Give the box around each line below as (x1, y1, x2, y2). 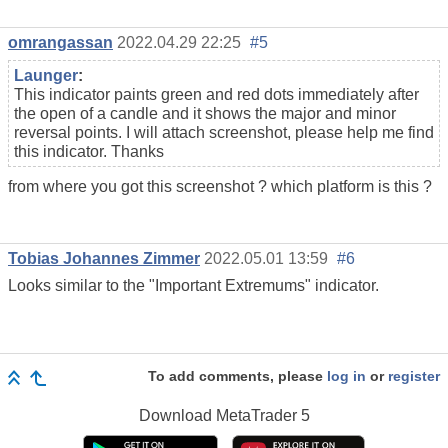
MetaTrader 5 (215, 406, 310, 424)
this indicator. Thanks (14, 143, 168, 161)
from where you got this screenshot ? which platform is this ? (8, 178, 432, 196)
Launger (14, 67, 78, 85)
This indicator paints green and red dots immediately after (14, 86, 419, 104)
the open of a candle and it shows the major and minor (14, 105, 396, 123)
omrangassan (8, 34, 113, 52)
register (388, 368, 440, 385)
